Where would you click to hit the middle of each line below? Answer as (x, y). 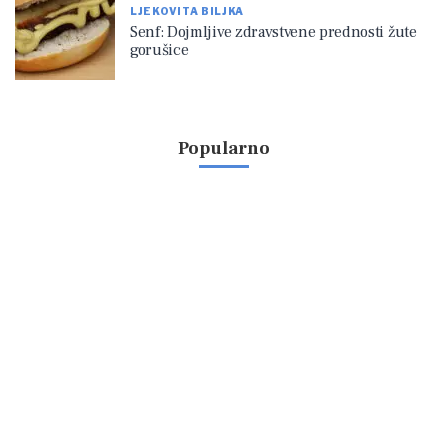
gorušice (159, 49)
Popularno (224, 149)
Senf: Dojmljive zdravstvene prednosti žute (273, 31)
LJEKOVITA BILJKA (187, 10)
